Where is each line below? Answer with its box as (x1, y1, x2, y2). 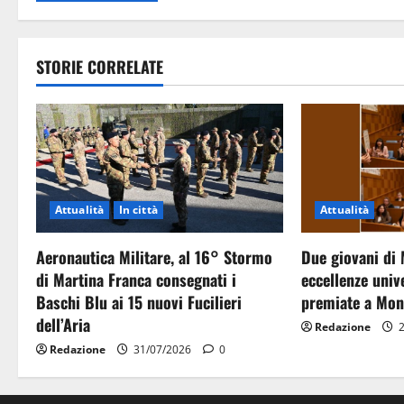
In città (118, 202, 158, 218)
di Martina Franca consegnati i (36, 268, 236, 292)
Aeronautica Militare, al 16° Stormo (36, 245, 272, 270)
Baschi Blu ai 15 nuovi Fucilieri (36, 290, 242, 315)
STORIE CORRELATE (36, 54, 163, 78)
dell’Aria (36, 313, 90, 337)
